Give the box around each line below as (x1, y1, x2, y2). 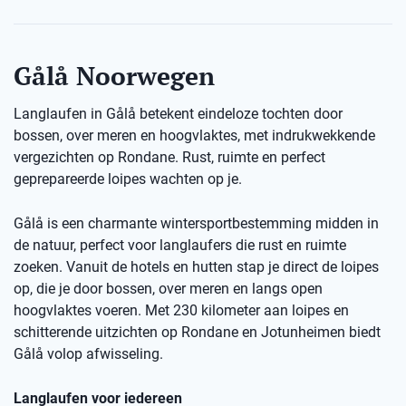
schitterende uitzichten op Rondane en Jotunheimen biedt (14, 324, 381, 341)
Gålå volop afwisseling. (14, 345, 163, 362)
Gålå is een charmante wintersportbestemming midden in (14, 215, 379, 232)
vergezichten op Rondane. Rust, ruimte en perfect (14, 149, 325, 166)
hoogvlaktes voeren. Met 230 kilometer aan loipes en (14, 302, 349, 319)
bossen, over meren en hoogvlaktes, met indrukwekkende (14, 127, 375, 144)
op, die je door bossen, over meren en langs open (14, 280, 323, 297)
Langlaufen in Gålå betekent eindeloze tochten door (14, 105, 343, 122)
